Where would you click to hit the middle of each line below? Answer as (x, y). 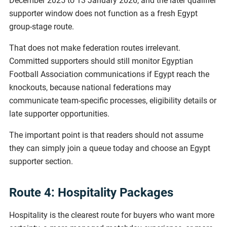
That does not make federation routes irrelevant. (95, 48)
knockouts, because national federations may (90, 87)
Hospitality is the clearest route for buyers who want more (112, 215)
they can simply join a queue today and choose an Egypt (110, 148)
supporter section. (41, 161)
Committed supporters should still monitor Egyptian (101, 61)
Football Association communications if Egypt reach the (109, 74)
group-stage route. (42, 26)
